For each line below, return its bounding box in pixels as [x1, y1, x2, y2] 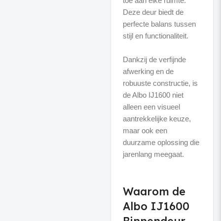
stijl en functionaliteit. [122, 32, 188, 40]
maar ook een [122, 126, 167, 135]
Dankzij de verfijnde [122, 55, 186, 64]
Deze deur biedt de [122, 8, 184, 16]
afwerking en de [122, 67, 174, 75]
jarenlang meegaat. [122, 150, 184, 158]
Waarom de [122, 184, 185, 198]
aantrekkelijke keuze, [122, 114, 191, 123]
